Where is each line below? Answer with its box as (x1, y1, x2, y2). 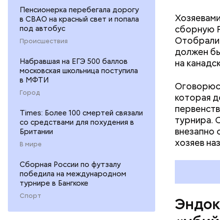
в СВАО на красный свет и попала (20, 14, 139, 24)
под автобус (20, 23, 65, 33)
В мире (20, 139, 42, 148)
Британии (20, 126, 53, 137)
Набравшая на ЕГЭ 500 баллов (20, 56, 128, 66)
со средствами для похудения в (20, 117, 134, 127)
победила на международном (20, 168, 126, 179)
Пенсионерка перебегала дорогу (20, 4, 139, 15)
